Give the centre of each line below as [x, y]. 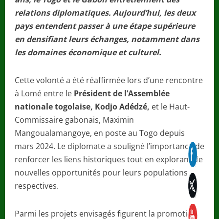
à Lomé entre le [44, 93]
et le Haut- [170, 106]
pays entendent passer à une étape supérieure [105, 26]
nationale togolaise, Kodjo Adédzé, [82, 106]
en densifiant [41, 39]
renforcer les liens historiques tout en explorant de [109, 159]
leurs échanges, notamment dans [134, 39]
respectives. [37, 186]
